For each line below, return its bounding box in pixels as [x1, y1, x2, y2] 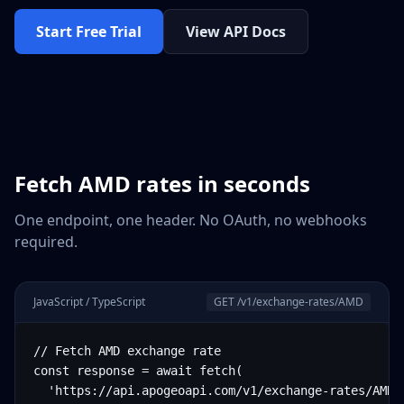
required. [14, 232, 78, 252]
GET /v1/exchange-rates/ [214, 294, 338, 309]
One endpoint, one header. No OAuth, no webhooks [14, 210, 367, 230]
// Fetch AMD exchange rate [33, 344, 221, 358]
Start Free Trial [36, 22, 142, 41]
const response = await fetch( [33, 363, 243, 378]
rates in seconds [131, 169, 310, 198]
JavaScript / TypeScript [33, 294, 145, 309]
